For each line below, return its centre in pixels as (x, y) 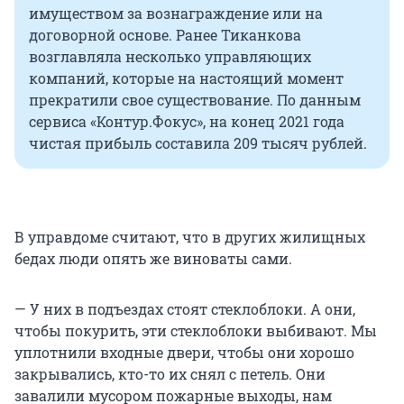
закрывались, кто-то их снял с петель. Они (170, 373)
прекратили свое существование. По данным (195, 99)
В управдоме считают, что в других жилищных (190, 236)
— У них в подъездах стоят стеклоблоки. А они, (185, 308)
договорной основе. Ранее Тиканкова (165, 34)
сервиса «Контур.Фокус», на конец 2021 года (187, 121)
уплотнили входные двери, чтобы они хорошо (184, 352)
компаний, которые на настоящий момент (186, 78)
